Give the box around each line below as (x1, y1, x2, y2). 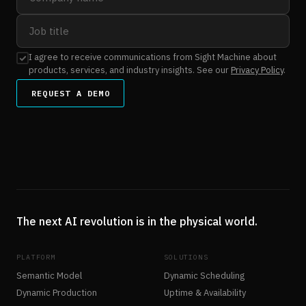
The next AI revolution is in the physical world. (16, 214, 258, 229)
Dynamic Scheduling (164, 270, 245, 282)
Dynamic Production (16, 287, 97, 299)
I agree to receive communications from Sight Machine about (29, 51, 277, 64)
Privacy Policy (231, 64, 283, 76)
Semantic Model (16, 270, 82, 282)
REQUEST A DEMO (31, 88, 110, 99)
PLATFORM (16, 253, 56, 262)
